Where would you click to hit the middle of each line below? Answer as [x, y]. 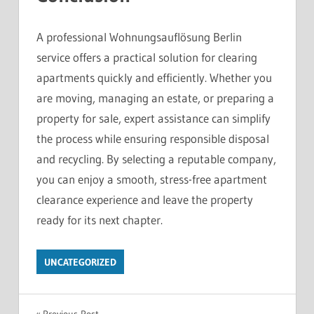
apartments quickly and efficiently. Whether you [154, 78]
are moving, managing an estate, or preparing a [155, 98]
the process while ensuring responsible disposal [153, 139]
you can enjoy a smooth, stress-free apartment [152, 179]
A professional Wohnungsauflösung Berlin [139, 37]
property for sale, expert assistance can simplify [153, 118]
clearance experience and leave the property [145, 200]
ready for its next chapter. [100, 220]
